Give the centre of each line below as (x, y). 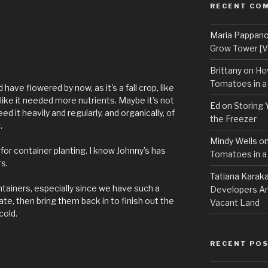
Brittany (226, 71)
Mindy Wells (233, 141)
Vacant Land (234, 203)
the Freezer (233, 119)
